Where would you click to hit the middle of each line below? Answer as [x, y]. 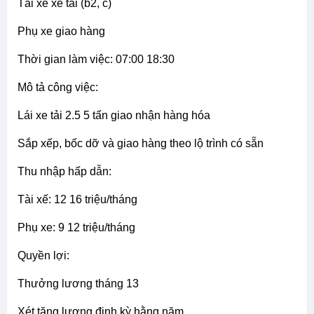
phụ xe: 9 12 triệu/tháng [80, 227]
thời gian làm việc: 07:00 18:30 [100, 59]
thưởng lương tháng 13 [82, 283]
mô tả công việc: [62, 87]
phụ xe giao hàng [65, 31]
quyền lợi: [48, 255]
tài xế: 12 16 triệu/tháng [81, 199]
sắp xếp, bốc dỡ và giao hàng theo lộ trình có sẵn [144, 143]
